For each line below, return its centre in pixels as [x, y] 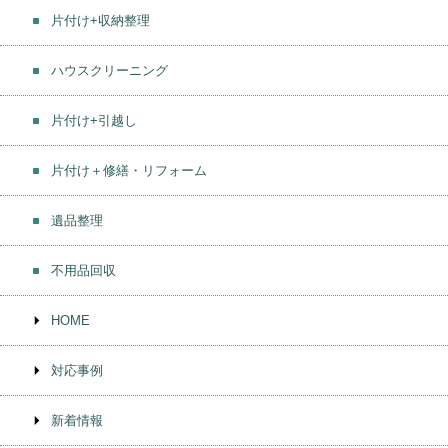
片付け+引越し [94, 121]
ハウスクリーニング [109, 71]
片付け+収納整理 [100, 21]
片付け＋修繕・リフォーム [129, 171]
